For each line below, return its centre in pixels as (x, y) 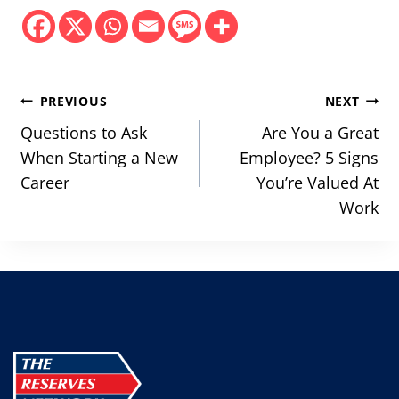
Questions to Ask (84, 133)
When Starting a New (99, 158)
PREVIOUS (73, 102)
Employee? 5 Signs (309, 158)
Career (45, 183)
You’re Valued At (318, 183)
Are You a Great (320, 133)
